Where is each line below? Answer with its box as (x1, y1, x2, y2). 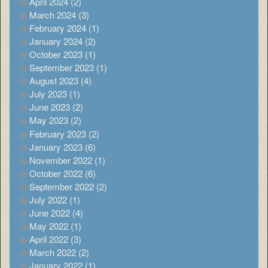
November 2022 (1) (29, 153, 105, 166)
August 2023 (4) (29, 74, 92, 87)
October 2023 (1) (29, 48, 96, 61)
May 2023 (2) (29, 114, 81, 127)
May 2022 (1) (29, 219, 81, 232)
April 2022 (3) (29, 233, 81, 246)
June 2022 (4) (29, 206, 83, 219)
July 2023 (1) (29, 87, 80, 100)
